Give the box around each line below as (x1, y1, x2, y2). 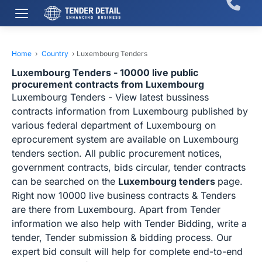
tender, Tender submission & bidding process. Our (12, 232, 232, 243)
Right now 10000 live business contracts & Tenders (12, 189, 236, 201)
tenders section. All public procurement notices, (12, 147, 222, 159)
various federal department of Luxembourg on (12, 119, 216, 131)
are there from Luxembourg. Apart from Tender (12, 204, 220, 215)
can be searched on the (12, 175, 118, 187)
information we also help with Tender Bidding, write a (12, 218, 247, 229)
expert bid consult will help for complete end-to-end (12, 246, 243, 257)
